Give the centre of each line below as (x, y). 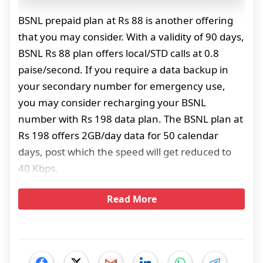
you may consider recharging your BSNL (112, 103)
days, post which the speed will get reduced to (125, 152)
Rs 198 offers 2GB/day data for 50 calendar (118, 136)
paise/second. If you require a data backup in (123, 70)
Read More (131, 199)
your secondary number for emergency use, (122, 86)
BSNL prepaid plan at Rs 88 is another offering (126, 21)
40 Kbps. (38, 168)
